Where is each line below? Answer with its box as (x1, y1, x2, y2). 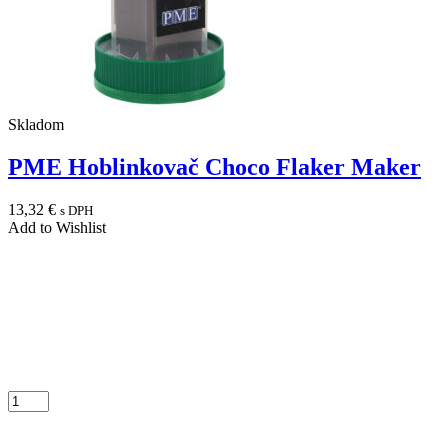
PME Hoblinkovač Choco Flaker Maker (8, 153, 421, 180)
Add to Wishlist (8, 218, 106, 236)
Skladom (8, 115, 64, 133)
